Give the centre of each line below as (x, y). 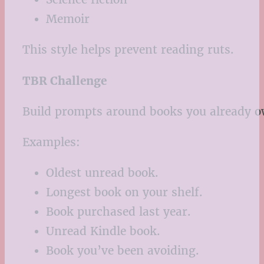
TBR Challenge (65, 80)
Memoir (68, 19)
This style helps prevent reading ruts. (128, 50)
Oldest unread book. (102, 173)
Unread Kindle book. (103, 231)
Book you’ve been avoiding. (123, 251)
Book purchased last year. (118, 212)
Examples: (51, 142)
